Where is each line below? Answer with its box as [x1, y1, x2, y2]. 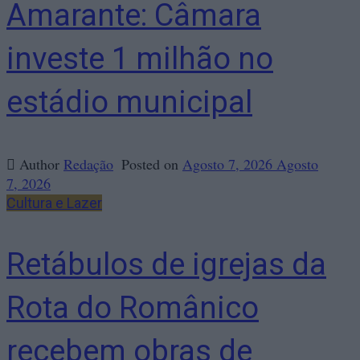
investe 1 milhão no [6, 41, 273, 76]
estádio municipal [6, 84, 252, 120]
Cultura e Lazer [6, 194, 102, 211]
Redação [63, 154, 113, 174]
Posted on [121, 154, 182, 174]
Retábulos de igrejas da [6, 247, 326, 282]
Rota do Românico [6, 290, 259, 325]
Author [19, 154, 63, 174]
